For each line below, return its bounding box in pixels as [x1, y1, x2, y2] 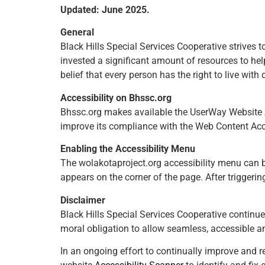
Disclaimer [60, 194, 105, 206]
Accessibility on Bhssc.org [60, 92, 172, 104]
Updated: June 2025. [60, 4, 150, 15]
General [60, 27, 94, 38]
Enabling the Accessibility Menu [60, 143, 195, 155]
